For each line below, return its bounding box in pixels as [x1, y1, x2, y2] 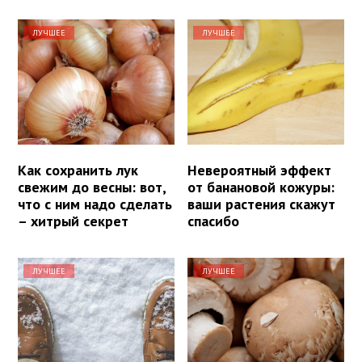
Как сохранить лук [18, 160, 138, 179]
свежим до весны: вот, [18, 177, 166, 196]
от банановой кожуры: [187, 177, 335, 196]
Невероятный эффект [187, 160, 332, 179]
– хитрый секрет [18, 211, 128, 230]
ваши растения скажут [187, 194, 336, 213]
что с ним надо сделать [18, 194, 172, 213]
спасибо [187, 211, 240, 230]
